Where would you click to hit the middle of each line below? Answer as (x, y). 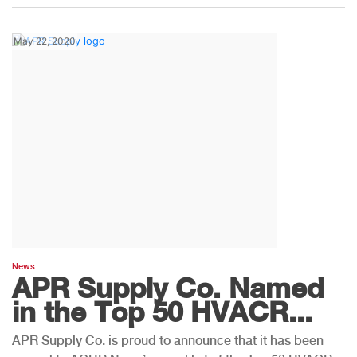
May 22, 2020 (45, 41)
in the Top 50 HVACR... (162, 311)
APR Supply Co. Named (168, 287)
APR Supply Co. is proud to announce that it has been (168, 340)
